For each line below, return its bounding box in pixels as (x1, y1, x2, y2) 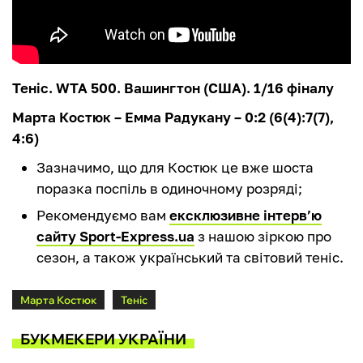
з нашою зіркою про (194, 228, 331, 246)
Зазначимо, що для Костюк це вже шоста (36, 159, 314, 177)
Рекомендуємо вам (36, 207, 169, 224)
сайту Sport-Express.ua (36, 228, 194, 246)
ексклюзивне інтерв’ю (169, 207, 322, 224)
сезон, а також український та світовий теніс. (36, 249, 344, 267)
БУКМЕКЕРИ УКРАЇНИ (20, 329, 186, 348)
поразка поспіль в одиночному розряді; (36, 180, 302, 198)
